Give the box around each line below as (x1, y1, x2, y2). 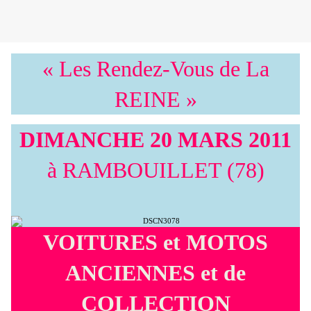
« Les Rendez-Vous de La (42, 56, 269, 82)
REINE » (114, 87, 197, 112)
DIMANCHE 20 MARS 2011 (19, 126, 292, 152)
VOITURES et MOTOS (43, 229, 268, 255)
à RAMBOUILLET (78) (47, 157, 264, 183)
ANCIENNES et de (65, 260, 246, 285)
